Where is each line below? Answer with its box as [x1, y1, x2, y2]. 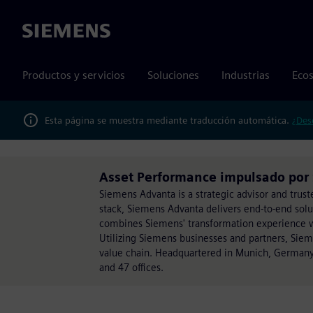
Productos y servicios [22, 68, 125, 82]
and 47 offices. [99, 261, 163, 273]
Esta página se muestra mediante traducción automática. [45, 114, 292, 126]
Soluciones [147, 68, 199, 82]
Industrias [221, 68, 270, 82]
